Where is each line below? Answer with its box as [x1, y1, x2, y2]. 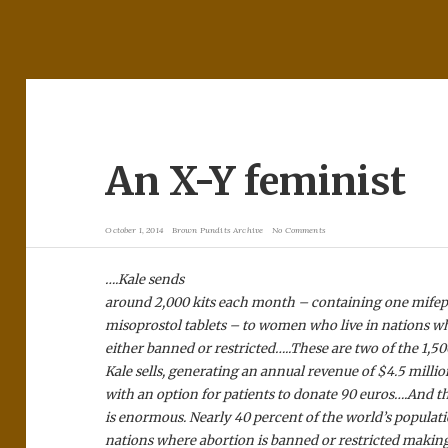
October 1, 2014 [105, 223, 163, 235]
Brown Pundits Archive [171, 223, 264, 235]
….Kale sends [105, 270, 185, 288]
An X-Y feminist [105, 157, 407, 207]
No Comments [272, 223, 326, 235]
